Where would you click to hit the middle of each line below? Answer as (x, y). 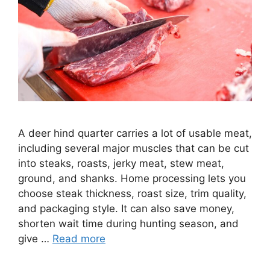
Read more (79, 238)
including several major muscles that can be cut (133, 148)
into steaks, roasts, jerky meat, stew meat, (121, 163)
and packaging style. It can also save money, (126, 208)
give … (35, 238)
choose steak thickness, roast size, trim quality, (132, 193)
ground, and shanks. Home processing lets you (132, 178)
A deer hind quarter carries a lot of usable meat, (135, 133)
